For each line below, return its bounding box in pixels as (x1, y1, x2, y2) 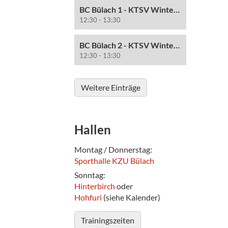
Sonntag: (74, 170, 105, 180)
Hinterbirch (74, 181, 115, 191)
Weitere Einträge (81, 82, 140, 92)
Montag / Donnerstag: (74, 145, 152, 154)
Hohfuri (74, 192, 102, 202)
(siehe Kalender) (102, 192, 160, 202)
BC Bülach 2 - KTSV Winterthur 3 (174, 40, 180, 50)
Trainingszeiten (81, 215, 134, 225)
